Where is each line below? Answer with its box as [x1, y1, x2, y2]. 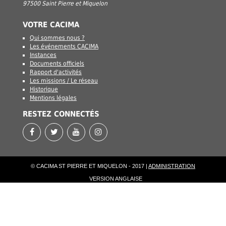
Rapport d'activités [30, 69, 82, 76]
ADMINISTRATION [148, 163, 195, 169]
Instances [30, 51, 56, 59]
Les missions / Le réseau [30, 77, 98, 85]
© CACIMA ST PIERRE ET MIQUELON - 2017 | [31, 163, 148, 169]
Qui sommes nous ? [30, 34, 85, 42]
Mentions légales [30, 94, 77, 102]
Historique [30, 86, 58, 93]
